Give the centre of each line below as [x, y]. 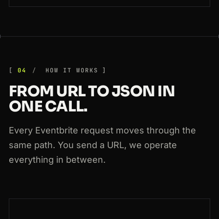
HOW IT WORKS [70, 71]
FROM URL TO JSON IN [92, 92]
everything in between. [57, 160]
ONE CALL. [48, 107]
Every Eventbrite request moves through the [102, 131]
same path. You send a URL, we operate [93, 145]
